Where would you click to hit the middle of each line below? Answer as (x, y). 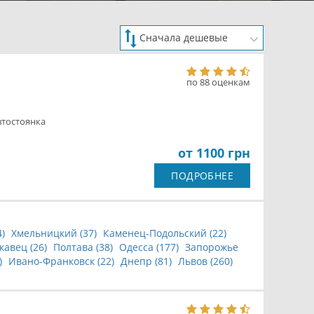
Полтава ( (76, 247)
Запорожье (212, 247)
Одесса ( (139, 247)
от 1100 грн (214, 153)
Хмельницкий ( (47, 233)
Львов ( (196, 261)
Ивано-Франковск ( (54, 261)
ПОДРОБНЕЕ (202, 176)
